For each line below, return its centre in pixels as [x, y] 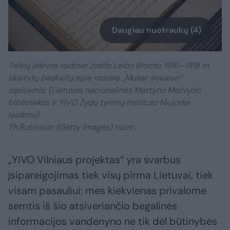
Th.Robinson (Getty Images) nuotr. [72, 127]
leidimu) [24, 115]
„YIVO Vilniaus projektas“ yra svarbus [94, 160]
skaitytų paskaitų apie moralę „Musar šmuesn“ [95, 78]
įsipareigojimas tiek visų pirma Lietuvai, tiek [111, 175]
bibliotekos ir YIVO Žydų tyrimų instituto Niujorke [99, 103]
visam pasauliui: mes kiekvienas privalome [107, 191]
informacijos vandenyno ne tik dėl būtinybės [113, 222]
